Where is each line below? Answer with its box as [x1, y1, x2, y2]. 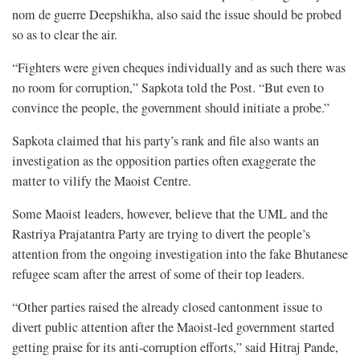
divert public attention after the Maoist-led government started [12, 318, 334, 337]
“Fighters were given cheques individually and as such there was [12, 59, 346, 77]
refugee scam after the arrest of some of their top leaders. [12, 265, 305, 284]
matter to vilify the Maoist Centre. [12, 172, 191, 190]
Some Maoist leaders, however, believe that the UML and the [12, 205, 328, 223]
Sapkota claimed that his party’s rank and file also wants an [12, 132, 319, 150]
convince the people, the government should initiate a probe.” [12, 99, 329, 117]
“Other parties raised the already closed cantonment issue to [12, 298, 322, 317]
